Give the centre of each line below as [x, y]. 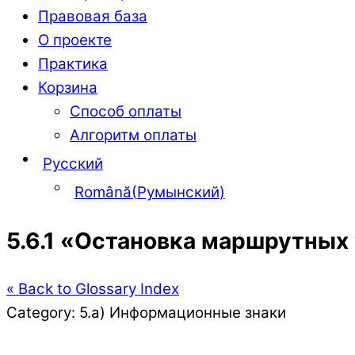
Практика [73, 64]
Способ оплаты [126, 112]
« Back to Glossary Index [93, 289]
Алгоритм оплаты [133, 136]
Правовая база [93, 17]
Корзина [68, 88]
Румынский [178, 193]
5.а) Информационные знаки [183, 313]
